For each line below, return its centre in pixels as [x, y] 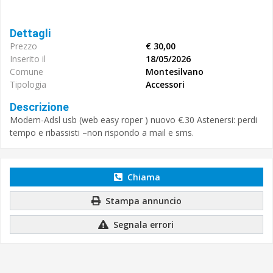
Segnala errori [142, 225]
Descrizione [39, 107]
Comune [27, 72]
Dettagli [30, 33]
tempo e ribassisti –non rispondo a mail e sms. [102, 133]
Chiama [142, 177]
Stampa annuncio [142, 201]
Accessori [165, 84]
